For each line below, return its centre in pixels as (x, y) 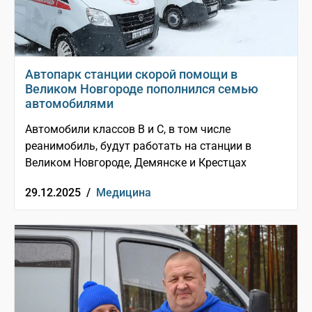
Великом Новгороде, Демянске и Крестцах (136, 163)
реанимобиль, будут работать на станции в (138, 146)
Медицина (124, 193)
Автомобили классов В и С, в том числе (128, 130)
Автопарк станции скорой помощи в (131, 75)
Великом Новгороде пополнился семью (142, 89)
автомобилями (69, 104)
